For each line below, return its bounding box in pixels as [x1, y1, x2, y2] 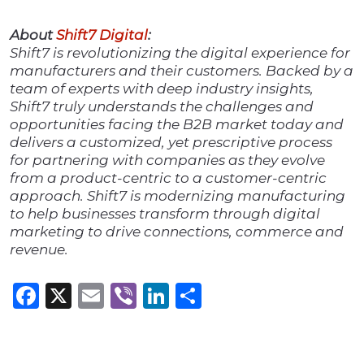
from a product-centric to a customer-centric [10, 170, 327, 187]
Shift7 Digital [56, 27, 148, 44]
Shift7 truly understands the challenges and [10, 98, 314, 115]
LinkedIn [169, 279, 282, 312]
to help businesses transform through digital [10, 206, 320, 223]
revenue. [10, 241, 68, 258]
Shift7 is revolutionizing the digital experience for [10, 45, 350, 62]
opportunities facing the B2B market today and [10, 116, 344, 133]
